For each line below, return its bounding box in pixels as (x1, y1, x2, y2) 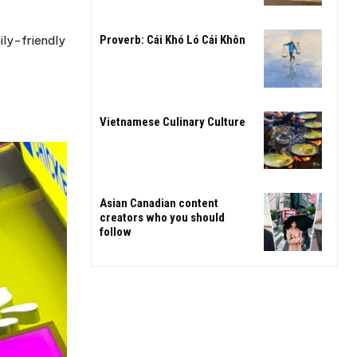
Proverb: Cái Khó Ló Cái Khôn (100, 33, 245, 48)
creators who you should (100, 210, 225, 226)
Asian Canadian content (100, 196, 218, 211)
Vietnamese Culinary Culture (100, 114, 245, 129)
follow (100, 225, 131, 240)
